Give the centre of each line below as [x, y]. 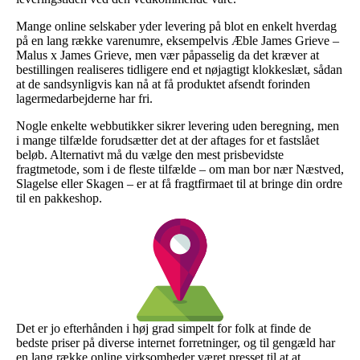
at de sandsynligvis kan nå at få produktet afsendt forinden [163, 84]
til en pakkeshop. [59, 198]
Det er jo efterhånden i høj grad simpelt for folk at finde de [164, 328]
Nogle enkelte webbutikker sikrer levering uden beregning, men [178, 125]
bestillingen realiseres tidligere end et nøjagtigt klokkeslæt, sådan [179, 69]
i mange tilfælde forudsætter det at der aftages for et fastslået [168, 140]
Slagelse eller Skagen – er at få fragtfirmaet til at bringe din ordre [179, 183]
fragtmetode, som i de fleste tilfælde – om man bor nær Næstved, [180, 169]
